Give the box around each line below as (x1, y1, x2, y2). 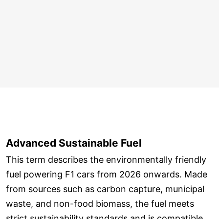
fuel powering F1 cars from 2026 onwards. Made (6, 169, 207, 180)
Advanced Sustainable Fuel (6, 136, 142, 149)
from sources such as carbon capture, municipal (6, 184, 204, 195)
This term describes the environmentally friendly (6, 154, 206, 165)
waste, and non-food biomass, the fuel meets (6, 198, 194, 209)
